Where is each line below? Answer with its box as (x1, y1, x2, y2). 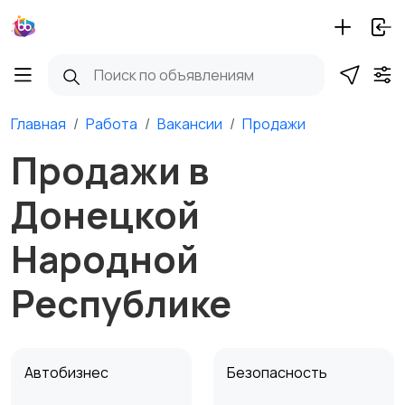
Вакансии (157, 114, 222, 134)
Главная (11, 114, 66, 134)
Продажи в (11, 145, 209, 195)
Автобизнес (24, 363, 111, 382)
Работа (86, 114, 137, 134)
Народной (11, 233, 199, 284)
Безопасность (227, 363, 330, 382)
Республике (11, 278, 231, 328)
